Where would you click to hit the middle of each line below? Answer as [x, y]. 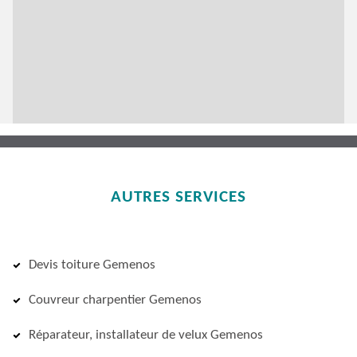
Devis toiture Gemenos [92, 265]
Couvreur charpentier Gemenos [115, 300]
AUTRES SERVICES [178, 197]
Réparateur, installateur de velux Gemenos [146, 335]
